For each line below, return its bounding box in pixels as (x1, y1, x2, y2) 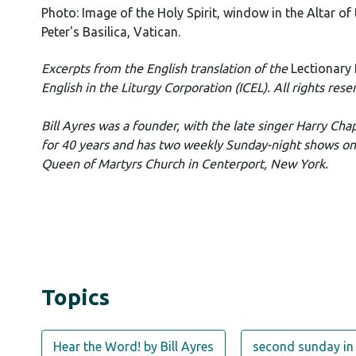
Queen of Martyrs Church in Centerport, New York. (41, 157, 328, 171)
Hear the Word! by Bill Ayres (53, 339, 214, 354)
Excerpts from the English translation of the (41, 61, 288, 75)
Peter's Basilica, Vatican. (41, 25, 180, 39)
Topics (41, 284, 110, 309)
